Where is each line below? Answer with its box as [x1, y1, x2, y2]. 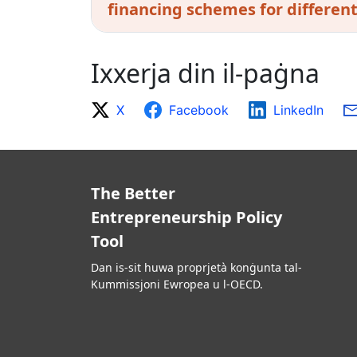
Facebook [169, 102, 229, 119]
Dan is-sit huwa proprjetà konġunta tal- [91, 260, 302, 276]
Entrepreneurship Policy [91, 206, 282, 229]
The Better [91, 182, 175, 205]
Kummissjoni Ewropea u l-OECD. [91, 277, 263, 292]
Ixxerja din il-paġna [91, 56, 320, 91]
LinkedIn [273, 102, 324, 119]
